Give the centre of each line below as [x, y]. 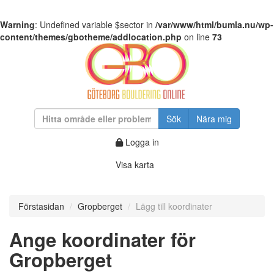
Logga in [141, 142]
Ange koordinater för [102, 239]
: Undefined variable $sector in [95, 24]
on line [197, 37]
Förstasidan [41, 206]
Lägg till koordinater [174, 206]
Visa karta [135, 165]
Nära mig [214, 119]
